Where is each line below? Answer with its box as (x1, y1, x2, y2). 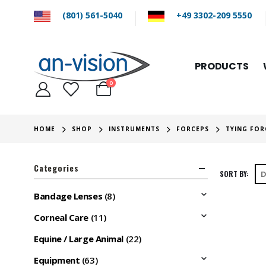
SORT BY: (219, 169, 249, 179)
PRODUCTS (195, 59, 249, 74)
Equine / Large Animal (34, 233, 123, 245)
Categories (34, 161, 79, 175)
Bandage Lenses (34, 190, 103, 202)
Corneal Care (34, 211, 88, 224)
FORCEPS (176, 125, 210, 134)
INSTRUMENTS (109, 125, 160, 134)
